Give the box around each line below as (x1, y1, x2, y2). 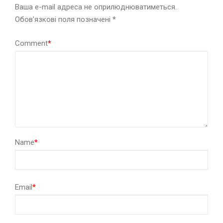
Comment (15, 39, 48, 48)
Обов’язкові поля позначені (15, 15, 112, 24)
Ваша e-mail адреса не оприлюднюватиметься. (15, 2, 177, 12)
